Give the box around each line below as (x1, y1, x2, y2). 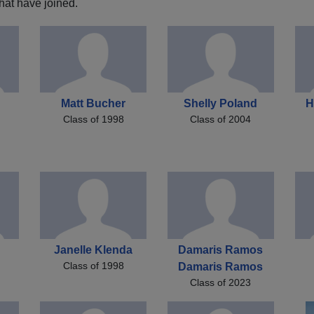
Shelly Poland (184, 97, 258, 110)
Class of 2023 (190, 276, 252, 288)
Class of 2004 (190, 114, 252, 125)
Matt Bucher (61, 97, 126, 110)
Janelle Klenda (54, 243, 133, 256)
